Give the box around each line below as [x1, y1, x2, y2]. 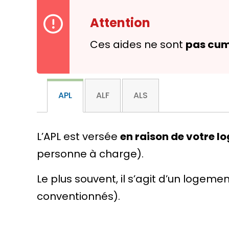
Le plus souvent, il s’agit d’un [37, 172, 183, 186]
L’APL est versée [37, 129, 120, 144]
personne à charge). [37, 147, 144, 161]
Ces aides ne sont [90, 37, 186, 52]
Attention [90, 14, 150, 31]
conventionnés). [37, 189, 120, 203]
